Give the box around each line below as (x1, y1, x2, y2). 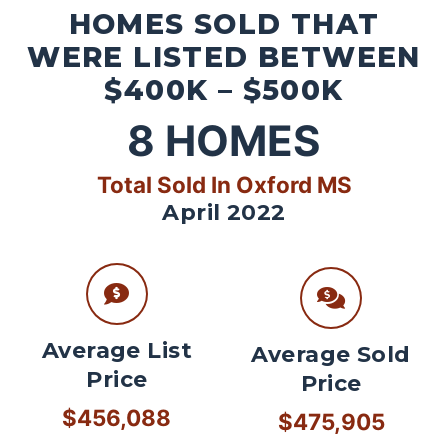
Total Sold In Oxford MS (96, 170, 352, 198)
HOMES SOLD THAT (68, 6, 380, 41)
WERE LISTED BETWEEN (27, 39, 421, 74)
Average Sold (251, 341, 411, 369)
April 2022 (162, 198, 286, 226)
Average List (41, 337, 193, 365)
